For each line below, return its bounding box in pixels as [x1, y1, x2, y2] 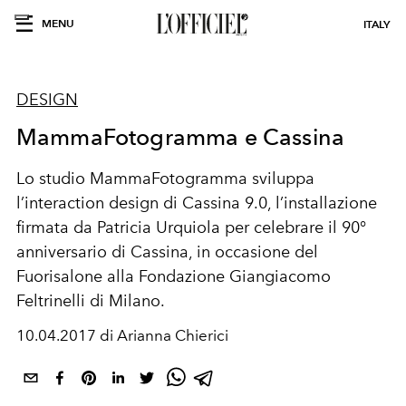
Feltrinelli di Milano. [16, 291, 165, 311]
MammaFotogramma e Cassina [16, 123, 344, 150]
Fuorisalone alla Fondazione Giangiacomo [16, 266, 331, 286]
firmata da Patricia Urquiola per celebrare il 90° [16, 217, 366, 237]
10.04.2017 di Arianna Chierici [16, 326, 228, 344]
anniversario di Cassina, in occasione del [16, 242, 318, 262]
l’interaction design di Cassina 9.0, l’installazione [16, 193, 377, 213]
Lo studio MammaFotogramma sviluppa [16, 169, 314, 188]
